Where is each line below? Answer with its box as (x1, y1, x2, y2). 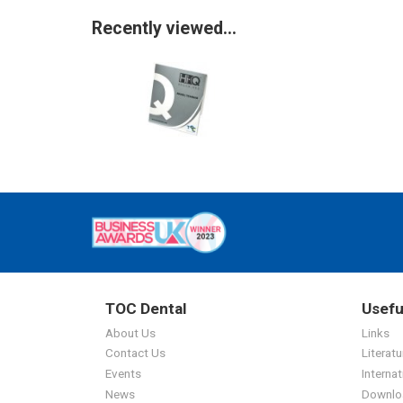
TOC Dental (105, 299, 186, 318)
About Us (105, 325, 156, 340)
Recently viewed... (92, 18, 237, 40)
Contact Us (105, 345, 166, 361)
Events (105, 366, 141, 381)
